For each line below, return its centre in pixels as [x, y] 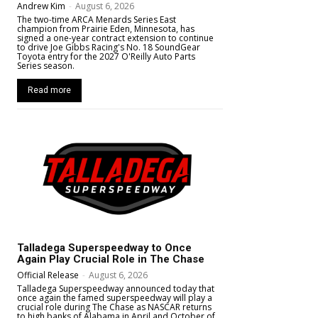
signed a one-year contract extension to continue [115, 38]
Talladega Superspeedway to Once [104, 247]
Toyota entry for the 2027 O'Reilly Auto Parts [106, 57]
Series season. [46, 66]
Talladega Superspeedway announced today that [116, 288]
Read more [49, 91]
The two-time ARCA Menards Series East [97, 20]
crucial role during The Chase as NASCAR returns [114, 307]
